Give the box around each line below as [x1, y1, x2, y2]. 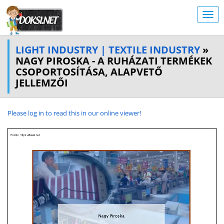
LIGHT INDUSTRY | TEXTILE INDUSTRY [15, 43, 200, 56]
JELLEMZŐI [15, 76, 68, 89]
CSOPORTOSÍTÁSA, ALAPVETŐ [15, 65, 162, 78]
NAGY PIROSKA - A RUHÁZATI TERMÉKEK [15, 54, 212, 67]
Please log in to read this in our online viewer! [7, 108, 141, 117]
